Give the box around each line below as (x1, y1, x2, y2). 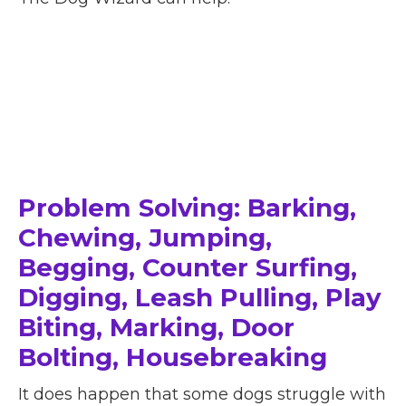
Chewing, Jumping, (18, 222, 272, 254)
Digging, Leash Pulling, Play (18, 282, 381, 314)
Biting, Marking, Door (18, 312, 295, 343)
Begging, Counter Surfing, (18, 252, 357, 284)
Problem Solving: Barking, (18, 192, 356, 224)
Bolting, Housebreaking (18, 342, 327, 373)
